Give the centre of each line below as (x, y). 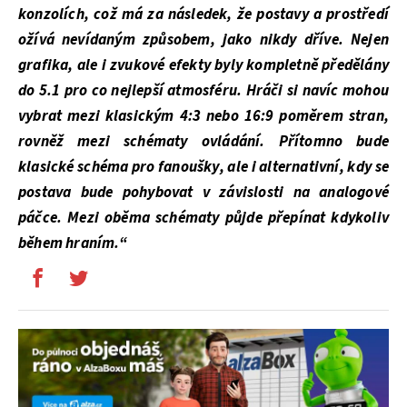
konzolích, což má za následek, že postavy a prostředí (203, 14)
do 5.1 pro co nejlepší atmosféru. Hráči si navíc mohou (203, 90)
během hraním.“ (73, 243)
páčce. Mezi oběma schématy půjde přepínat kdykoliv (203, 218)
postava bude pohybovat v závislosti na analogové (203, 192)
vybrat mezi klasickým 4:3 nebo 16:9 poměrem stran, (203, 116)
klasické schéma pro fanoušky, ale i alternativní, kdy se (203, 167)
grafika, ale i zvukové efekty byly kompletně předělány (203, 65)
